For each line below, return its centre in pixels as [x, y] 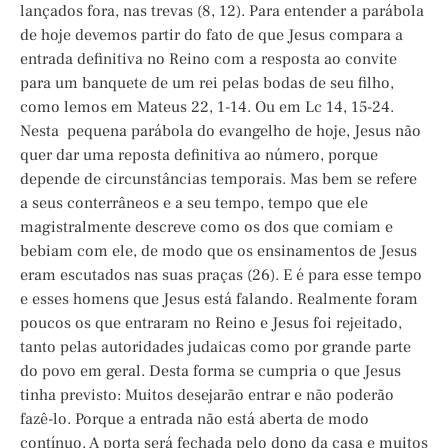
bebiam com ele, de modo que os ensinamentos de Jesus [218, 251]
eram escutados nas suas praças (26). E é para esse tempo [221, 275]
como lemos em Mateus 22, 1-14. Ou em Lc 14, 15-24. [207, 107]
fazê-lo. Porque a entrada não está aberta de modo [194, 419]
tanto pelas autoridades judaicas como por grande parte [215, 347]
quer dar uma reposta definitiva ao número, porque [199, 155]
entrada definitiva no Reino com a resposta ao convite [208, 59]
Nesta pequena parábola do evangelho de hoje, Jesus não [220, 131]
